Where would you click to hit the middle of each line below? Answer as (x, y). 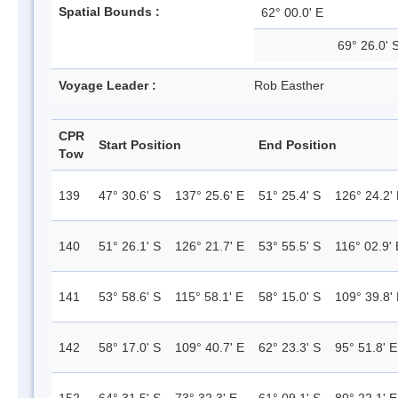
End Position (298, 145)
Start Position (140, 145)
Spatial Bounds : (109, 12)
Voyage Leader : (107, 85)
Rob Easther (289, 85)
